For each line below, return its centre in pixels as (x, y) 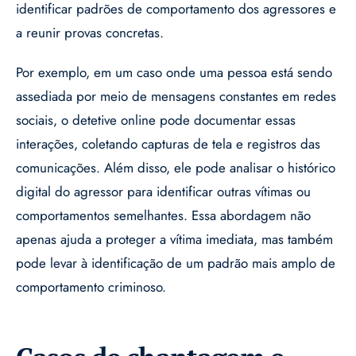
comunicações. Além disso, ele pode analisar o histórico (176, 168)
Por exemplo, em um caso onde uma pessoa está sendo (174, 73)
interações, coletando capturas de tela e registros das (168, 144)
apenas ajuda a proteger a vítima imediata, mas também (174, 240)
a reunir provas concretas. (90, 33)
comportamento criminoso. (91, 287)
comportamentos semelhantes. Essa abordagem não (163, 216)
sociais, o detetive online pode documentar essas (156, 120)
